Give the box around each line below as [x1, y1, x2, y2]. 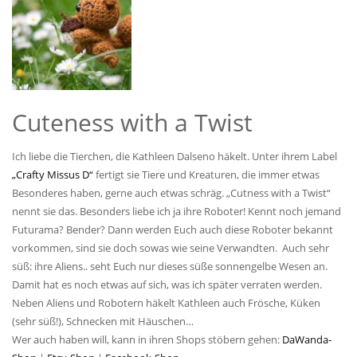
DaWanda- [282, 332, 331, 347]
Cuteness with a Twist [12, 106, 253, 139]
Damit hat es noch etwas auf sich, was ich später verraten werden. [12, 277, 322, 292]
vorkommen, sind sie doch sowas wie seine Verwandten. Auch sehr [12, 241, 329, 255]
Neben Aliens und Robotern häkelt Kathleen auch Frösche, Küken [12, 296, 320, 310]
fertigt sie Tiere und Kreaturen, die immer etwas [96, 167, 320, 182]
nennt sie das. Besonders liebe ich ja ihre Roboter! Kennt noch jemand [12, 204, 341, 218]
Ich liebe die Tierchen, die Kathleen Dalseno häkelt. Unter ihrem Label [12, 149, 337, 163]
